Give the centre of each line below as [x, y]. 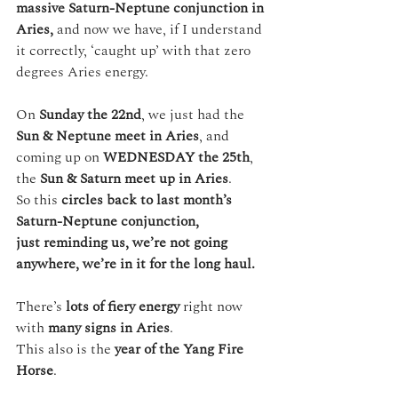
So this [39, 199]
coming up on [60, 157]
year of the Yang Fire [181, 349]
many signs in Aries [109, 327]
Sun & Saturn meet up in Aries [134, 178]
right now [213, 306]
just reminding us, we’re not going [123, 242]
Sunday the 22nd [90, 114]
